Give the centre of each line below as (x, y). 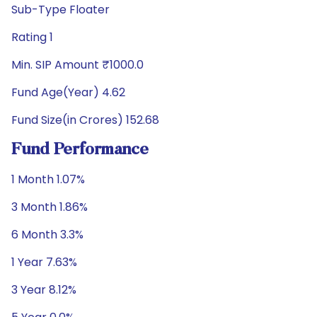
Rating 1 (32, 37)
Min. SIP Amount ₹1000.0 (77, 65)
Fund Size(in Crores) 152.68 (85, 120)
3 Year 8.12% (44, 290)
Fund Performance (80, 150)
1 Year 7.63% (44, 262)
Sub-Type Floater (60, 10)
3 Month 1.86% (50, 207)
